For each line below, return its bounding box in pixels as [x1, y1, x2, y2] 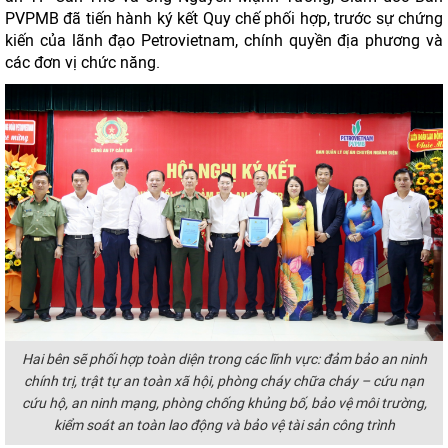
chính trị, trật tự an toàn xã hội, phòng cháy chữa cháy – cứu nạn [24, 373, 424, 390]
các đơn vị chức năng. [5, 53, 160, 72]
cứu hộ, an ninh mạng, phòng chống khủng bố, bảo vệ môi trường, [21, 395, 427, 412]
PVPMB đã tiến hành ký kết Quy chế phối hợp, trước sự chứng [5, 9, 443, 28]
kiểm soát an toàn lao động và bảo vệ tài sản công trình [53, 417, 395, 434]
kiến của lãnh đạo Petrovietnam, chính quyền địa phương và [5, 31, 443, 50]
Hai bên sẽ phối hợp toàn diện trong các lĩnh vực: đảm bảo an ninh [21, 351, 427, 368]
